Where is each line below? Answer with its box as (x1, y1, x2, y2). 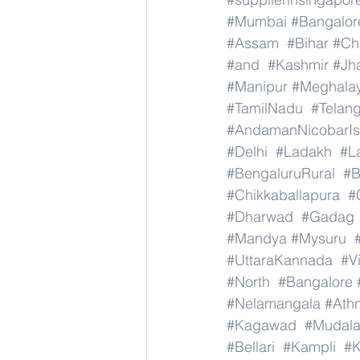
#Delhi (227, 142, 268, 161)
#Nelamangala (227, 294, 321, 313)
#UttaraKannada (227, 251, 333, 269)
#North (227, 272, 270, 291)
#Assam (227, 34, 279, 52)
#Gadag (301, 207, 354, 226)
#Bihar (287, 34, 329, 52)
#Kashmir (268, 55, 329, 74)
